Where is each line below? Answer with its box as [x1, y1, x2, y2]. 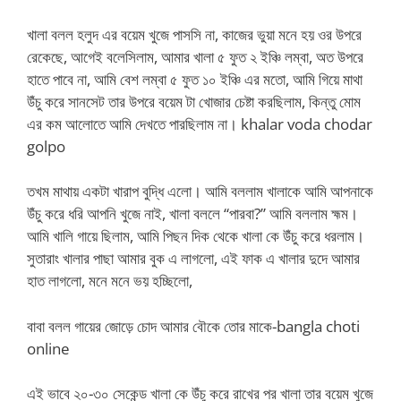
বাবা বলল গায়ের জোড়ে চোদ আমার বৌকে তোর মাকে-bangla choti [27, 315, 360, 337]
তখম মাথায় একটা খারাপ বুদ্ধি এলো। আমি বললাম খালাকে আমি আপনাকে [27, 181, 373, 201]
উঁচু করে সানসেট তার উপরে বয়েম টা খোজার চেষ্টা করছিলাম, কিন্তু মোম [27, 90, 361, 112]
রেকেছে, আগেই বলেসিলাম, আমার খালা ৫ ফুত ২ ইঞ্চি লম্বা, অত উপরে [27, 46, 363, 67]
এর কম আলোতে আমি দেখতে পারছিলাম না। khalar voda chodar [27, 113, 372, 134]
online [27, 337, 70, 359]
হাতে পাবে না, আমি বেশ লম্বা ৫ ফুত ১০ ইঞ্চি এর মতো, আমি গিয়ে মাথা [27, 68, 363, 90]
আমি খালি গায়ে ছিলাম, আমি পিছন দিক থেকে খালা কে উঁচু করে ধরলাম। [27, 226, 364, 246]
